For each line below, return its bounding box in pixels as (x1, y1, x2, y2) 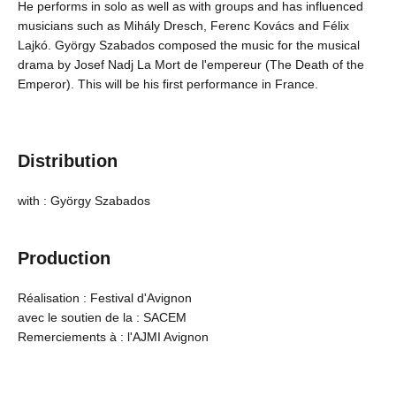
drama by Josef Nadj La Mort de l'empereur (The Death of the (18, 57, 364, 72)
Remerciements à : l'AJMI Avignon (18, 330, 209, 345)
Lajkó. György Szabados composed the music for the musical (18, 38, 360, 53)
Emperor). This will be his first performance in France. (18, 77, 318, 92)
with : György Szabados (18, 194, 150, 209)
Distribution (18, 151, 118, 171)
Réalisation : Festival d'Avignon (18, 291, 192, 306)
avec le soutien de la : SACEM (18, 310, 187, 325)
